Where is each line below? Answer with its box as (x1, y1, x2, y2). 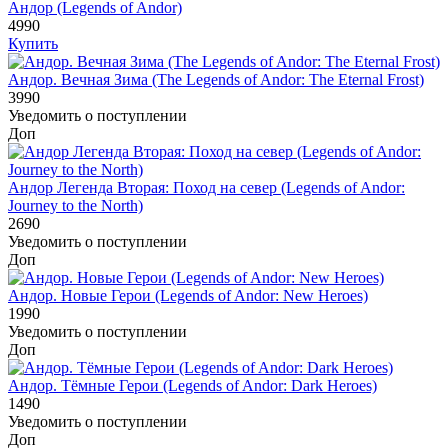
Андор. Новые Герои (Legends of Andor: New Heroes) (8, 286, 368, 304)
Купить (8, 34, 58, 52)
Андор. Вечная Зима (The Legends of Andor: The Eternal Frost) (8, 70, 424, 88)
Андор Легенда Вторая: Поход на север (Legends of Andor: (8, 178, 405, 196)
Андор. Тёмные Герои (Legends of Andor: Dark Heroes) (8, 376, 377, 394)
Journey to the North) (8, 196, 143, 214)
